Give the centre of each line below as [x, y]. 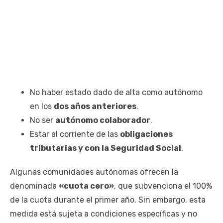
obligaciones [146, 134]
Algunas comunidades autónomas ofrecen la [94, 172]
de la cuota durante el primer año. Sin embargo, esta [108, 200]
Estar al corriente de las [75, 134]
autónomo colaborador [103, 120]
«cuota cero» [86, 186]
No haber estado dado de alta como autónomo [116, 93]
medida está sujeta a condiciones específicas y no [104, 214]
